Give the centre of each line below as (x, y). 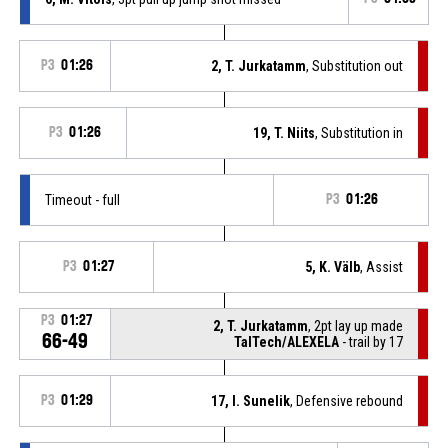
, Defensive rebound (347, 400)
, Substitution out (355, 65)
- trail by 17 (371, 341)
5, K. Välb (333, 266)
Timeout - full (82, 199)
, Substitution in (359, 132)
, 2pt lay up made (356, 325)
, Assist (382, 266)
